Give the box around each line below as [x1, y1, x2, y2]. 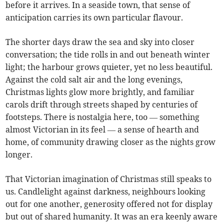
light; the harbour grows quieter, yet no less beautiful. [5, 62, 213, 72]
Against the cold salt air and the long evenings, [5, 74, 183, 85]
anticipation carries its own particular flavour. [5, 12, 183, 23]
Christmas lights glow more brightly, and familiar [5, 87, 195, 97]
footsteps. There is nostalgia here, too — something [5, 112, 200, 122]
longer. [5, 149, 33, 160]
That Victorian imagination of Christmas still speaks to [5, 174, 212, 184]
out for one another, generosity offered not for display [5, 199, 213, 209]
